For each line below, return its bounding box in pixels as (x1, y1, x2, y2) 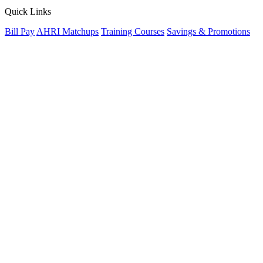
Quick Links (5, 6, 51, 16)
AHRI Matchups (36, 26, 99, 36)
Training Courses (101, 26, 164, 36)
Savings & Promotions (167, 26, 250, 36)
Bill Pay (5, 26, 35, 36)
